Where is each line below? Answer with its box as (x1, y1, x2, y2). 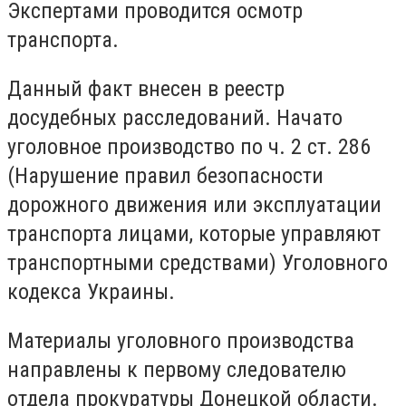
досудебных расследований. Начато (7, 104, 343, 130)
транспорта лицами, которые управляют (7, 220, 381, 246)
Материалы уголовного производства (7, 327, 354, 353)
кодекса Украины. (7, 278, 175, 304)
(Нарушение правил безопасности (7, 162, 324, 188)
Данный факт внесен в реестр (7, 75, 285, 101)
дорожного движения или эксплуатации (7, 191, 382, 217)
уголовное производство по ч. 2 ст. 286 (7, 133, 371, 159)
